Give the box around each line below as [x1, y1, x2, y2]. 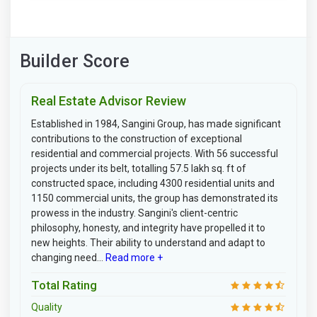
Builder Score [20, 51, 130, 71]
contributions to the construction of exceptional [31, 133, 242, 144]
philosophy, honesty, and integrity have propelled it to [31, 222, 265, 234]
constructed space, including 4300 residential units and [31, 178, 275, 189]
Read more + [103, 252, 163, 263]
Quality [31, 301, 62, 313]
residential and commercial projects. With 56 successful [31, 148, 278, 159]
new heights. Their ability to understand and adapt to [31, 237, 265, 248]
